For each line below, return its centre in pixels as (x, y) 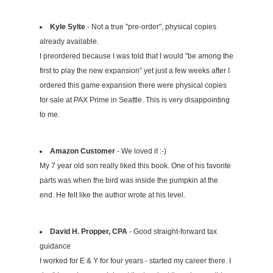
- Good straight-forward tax (172, 232)
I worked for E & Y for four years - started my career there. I (135, 261)
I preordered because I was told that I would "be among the (136, 56)
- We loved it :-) (141, 151)
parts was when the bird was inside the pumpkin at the (129, 181)
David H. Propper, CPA (89, 232)
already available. (69, 42)
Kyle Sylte (68, 27)
